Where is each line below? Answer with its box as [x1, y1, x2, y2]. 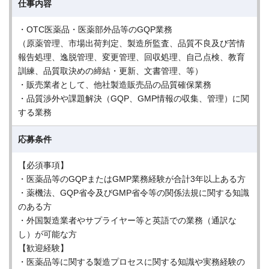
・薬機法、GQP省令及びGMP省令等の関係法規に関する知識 [18, 188, 249, 198]
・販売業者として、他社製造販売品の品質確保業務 [18, 80, 211, 89]
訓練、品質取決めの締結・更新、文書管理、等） [18, 66, 203, 76]
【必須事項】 [18, 160, 68, 170]
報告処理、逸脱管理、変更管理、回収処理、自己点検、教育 [18, 52, 245, 62]
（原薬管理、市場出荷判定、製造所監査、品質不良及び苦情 [18, 38, 245, 48]
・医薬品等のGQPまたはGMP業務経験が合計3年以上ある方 [18, 174, 246, 184]
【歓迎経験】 [18, 243, 68, 253]
